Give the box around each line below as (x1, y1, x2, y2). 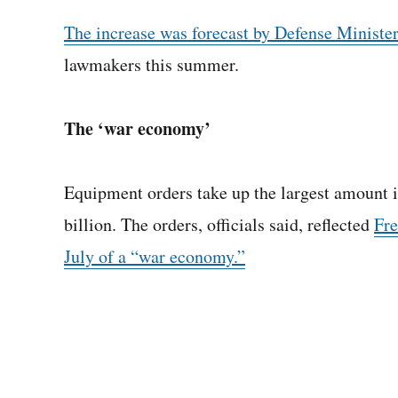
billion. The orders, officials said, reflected (64, 212, 374, 236)
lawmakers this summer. (64, 52, 239, 76)
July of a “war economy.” (64, 244, 245, 268)
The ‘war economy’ (64, 115, 211, 141)
